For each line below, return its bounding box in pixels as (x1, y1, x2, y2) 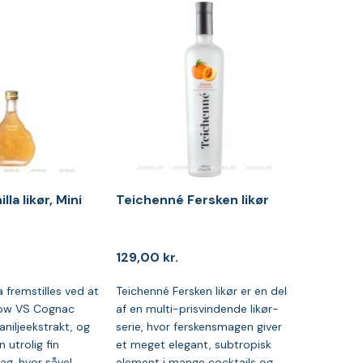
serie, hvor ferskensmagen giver (115, 318, 282, 334)
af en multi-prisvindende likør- (115, 301, 279, 316)
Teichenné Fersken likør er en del (115, 283, 287, 298)
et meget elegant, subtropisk (115, 336, 271, 352)
